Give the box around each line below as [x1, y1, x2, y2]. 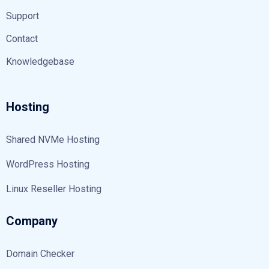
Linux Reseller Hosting [6, 183, 101, 195]
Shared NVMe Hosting [6, 133, 100, 145]
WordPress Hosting [6, 158, 89, 170]
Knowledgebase [6, 55, 74, 67]
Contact [6, 32, 38, 44]
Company [6, 213, 58, 228]
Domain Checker [6, 247, 74, 259]
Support [6, 10, 39, 22]
